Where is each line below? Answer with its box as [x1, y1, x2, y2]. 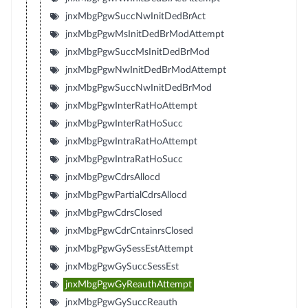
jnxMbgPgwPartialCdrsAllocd [65, 190, 187, 200]
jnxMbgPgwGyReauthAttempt [65, 279, 192, 289]
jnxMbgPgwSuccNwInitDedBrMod [65, 82, 212, 93]
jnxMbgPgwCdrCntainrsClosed [65, 225, 193, 236]
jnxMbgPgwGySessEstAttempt [65, 243, 193, 254]
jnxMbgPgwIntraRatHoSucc [65, 154, 183, 164]
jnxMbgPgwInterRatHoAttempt [65, 100, 197, 111]
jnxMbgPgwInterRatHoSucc [65, 118, 183, 129]
